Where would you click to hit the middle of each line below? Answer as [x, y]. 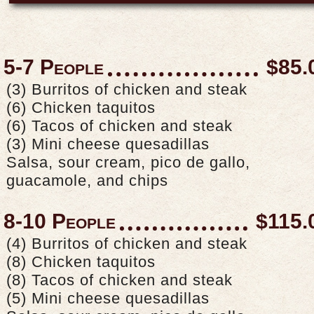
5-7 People [54, 67]
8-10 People [60, 221]
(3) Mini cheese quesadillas [108, 144]
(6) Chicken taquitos [81, 108]
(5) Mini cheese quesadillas [108, 299]
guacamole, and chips [87, 181]
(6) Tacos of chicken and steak [120, 126]
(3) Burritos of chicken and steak [127, 90]
